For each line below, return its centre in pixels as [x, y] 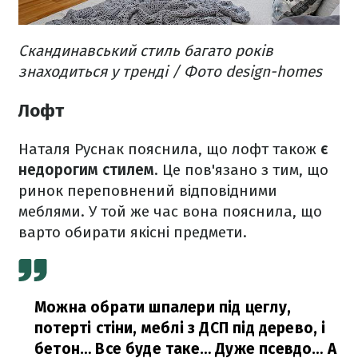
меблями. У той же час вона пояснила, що [170, 211]
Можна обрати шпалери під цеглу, [163, 307]
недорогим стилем [86, 169]
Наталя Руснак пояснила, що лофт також [167, 149]
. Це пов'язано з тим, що [241, 169]
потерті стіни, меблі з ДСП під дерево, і [180, 328]
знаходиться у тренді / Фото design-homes [170, 72]
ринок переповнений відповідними [148, 190]
